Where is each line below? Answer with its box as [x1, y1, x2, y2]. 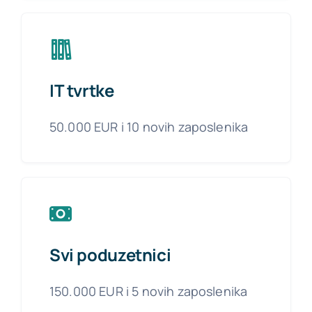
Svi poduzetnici [49, 243, 171, 267]
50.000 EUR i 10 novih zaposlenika [49, 118, 249, 136]
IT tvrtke [49, 79, 114, 102]
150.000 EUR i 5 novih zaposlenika [49, 283, 248, 300]
